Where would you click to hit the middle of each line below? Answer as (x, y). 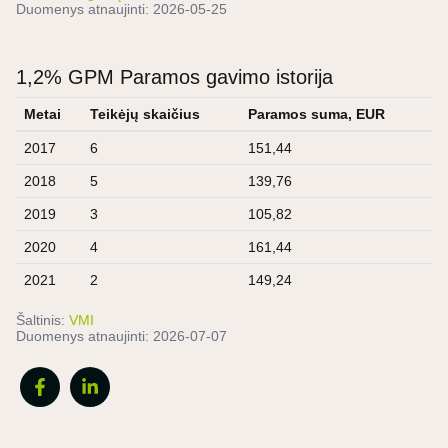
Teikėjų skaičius (145, 113)
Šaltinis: (40, 319)
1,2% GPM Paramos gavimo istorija (174, 76)
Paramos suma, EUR (316, 113)
